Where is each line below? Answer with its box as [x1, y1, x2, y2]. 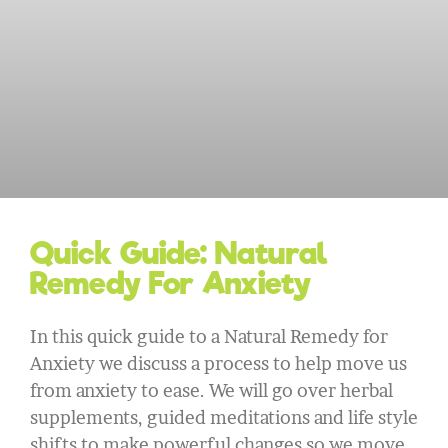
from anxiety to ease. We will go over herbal [30, 379, 393, 401]
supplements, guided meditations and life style [30, 406, 418, 428]
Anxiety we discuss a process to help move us [30, 352, 407, 374]
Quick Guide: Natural [30, 233, 328, 272]
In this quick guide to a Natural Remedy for [30, 325, 388, 347]
